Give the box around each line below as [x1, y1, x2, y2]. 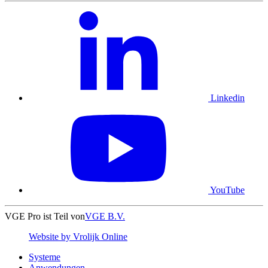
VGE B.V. [85, 211, 125, 222]
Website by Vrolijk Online [29, 232, 127, 242]
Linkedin [211, 93, 245, 103]
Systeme [29, 252, 60, 263]
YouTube [210, 185, 245, 196]
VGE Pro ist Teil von [5, 211, 85, 222]
